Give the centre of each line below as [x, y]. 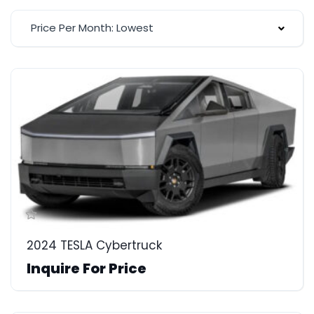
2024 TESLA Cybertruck [94, 245]
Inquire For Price [87, 268]
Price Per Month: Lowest [92, 28]
